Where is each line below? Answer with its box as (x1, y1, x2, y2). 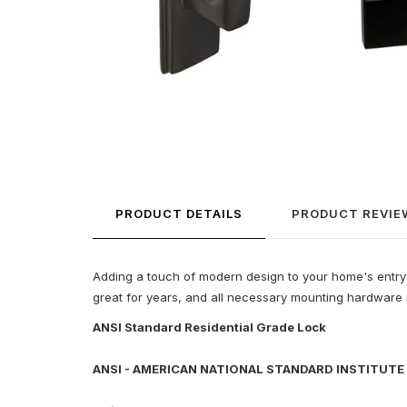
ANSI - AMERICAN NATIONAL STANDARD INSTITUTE (93, 362, 404, 377)
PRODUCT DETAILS (115, 206, 243, 222)
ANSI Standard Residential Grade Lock (93, 320, 326, 335)
